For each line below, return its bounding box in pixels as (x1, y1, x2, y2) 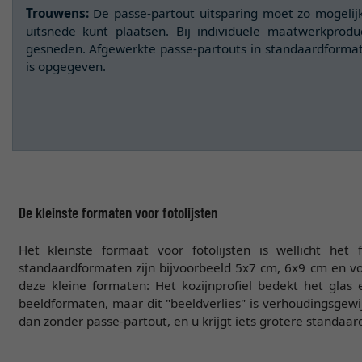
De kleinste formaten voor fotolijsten (18, 202, 217, 221)
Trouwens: (25, 5, 89, 22)
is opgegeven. (25, 58, 106, 75)
